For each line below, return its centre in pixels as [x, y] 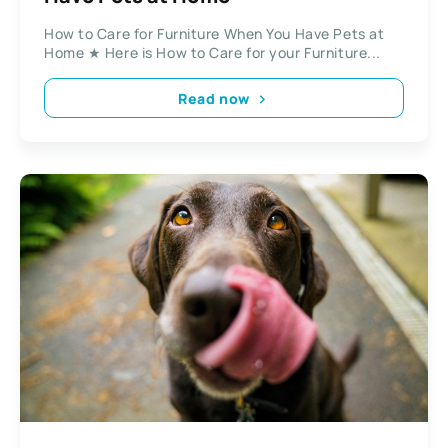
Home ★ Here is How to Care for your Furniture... [212, 53]
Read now [214, 98]
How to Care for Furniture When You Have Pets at [214, 34]
